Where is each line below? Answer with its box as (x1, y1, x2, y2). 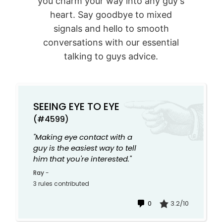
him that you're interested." (33, 153, 132, 164)
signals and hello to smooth (53, 23, 169, 34)
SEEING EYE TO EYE (33, 99, 120, 113)
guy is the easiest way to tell (33, 142, 137, 153)
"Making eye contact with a (33, 131, 133, 142)
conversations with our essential (43, 37, 179, 48)
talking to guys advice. (64, 51, 158, 61)
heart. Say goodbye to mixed (50, 9, 172, 20)
